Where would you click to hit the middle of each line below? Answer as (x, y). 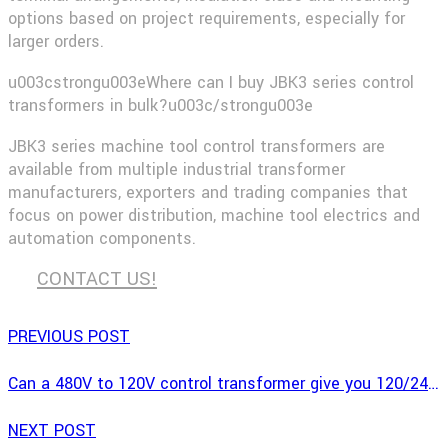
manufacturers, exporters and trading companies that (208, 193)
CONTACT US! (96, 278)
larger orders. (56, 42)
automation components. (102, 239)
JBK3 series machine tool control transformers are (196, 147)
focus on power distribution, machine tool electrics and (214, 216)
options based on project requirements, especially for (206, 19)
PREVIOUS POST (69, 337)
